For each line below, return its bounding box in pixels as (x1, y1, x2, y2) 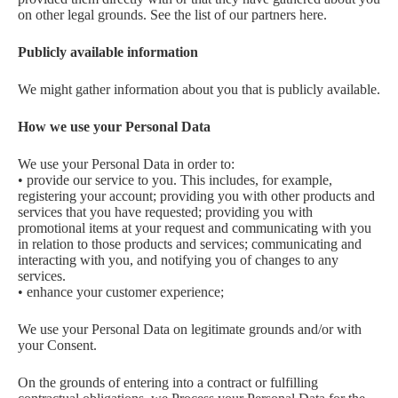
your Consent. (18, 338, 97, 353)
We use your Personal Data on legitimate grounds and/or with (18, 322, 362, 337)
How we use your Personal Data (18, 119, 211, 134)
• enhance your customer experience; (18, 284, 224, 299)
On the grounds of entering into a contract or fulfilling (18, 375, 318, 390)
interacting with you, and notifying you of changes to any (18, 252, 338, 267)
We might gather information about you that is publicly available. (18, 82, 380, 97)
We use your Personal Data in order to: (18, 156, 235, 171)
